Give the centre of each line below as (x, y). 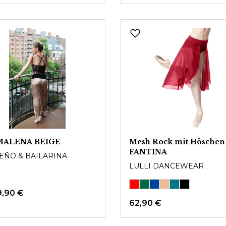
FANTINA (148, 152)
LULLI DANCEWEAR (166, 166)
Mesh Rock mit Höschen (177, 142)
